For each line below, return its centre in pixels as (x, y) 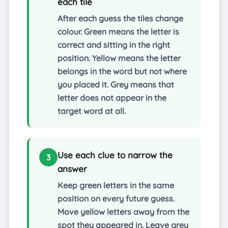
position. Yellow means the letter (119, 58)
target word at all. (92, 111)
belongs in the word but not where (122, 72)
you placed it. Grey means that (116, 85)
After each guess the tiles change (120, 19)
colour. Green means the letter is (118, 32)
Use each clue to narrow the (115, 155)
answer (72, 169)
